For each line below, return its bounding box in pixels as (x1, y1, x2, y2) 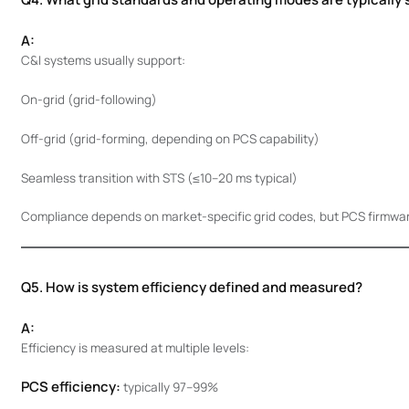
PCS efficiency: (20, 377, 121, 397)
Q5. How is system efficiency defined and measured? (20, 277, 362, 297)
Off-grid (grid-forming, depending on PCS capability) (20, 130, 320, 147)
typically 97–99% (120, 379, 218, 396)
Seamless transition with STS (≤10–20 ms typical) (20, 169, 298, 186)
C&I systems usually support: (20, 52, 185, 69)
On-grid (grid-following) (20, 91, 157, 108)
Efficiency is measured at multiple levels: (20, 339, 249, 356)
